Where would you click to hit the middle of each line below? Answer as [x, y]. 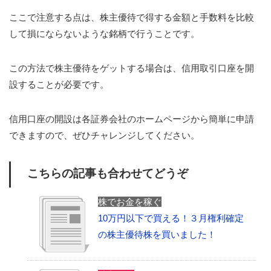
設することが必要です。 [59, 84]
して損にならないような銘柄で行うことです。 [104, 33]
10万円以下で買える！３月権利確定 [171, 218]
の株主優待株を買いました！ [157, 234]
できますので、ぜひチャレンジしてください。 [104, 135]
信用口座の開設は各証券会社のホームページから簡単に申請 [132, 119]
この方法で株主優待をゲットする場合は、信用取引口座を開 [132, 68]
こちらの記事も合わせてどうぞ [108, 173]
